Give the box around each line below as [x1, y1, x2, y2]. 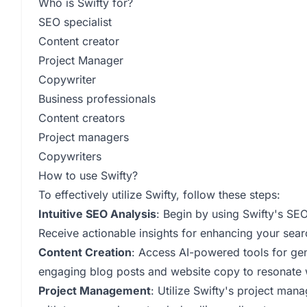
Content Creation [38, 245, 132, 259]
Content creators [38, 111, 125, 125]
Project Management [38, 284, 151, 297]
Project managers [38, 130, 129, 144]
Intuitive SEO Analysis [38, 207, 156, 221]
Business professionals [38, 92, 156, 106]
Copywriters [38, 149, 101, 163]
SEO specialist [38, 15, 112, 29]
